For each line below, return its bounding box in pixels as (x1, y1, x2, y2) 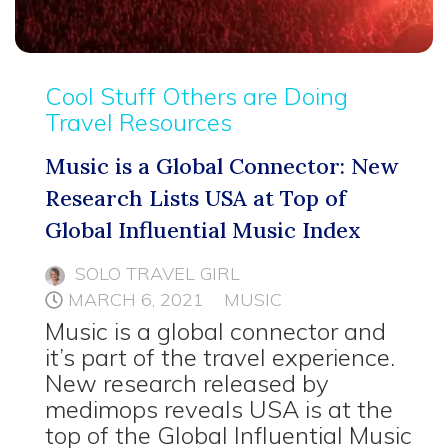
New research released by (45, 368, 329, 399)
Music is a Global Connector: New (45, 152, 398, 181)
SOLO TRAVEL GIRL (75, 262, 240, 286)
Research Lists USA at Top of (45, 184, 346, 213)
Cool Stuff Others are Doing (45, 81, 348, 112)
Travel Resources (45, 107, 232, 138)
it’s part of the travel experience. (45, 342, 395, 373)
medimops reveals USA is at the (45, 394, 393, 425)
